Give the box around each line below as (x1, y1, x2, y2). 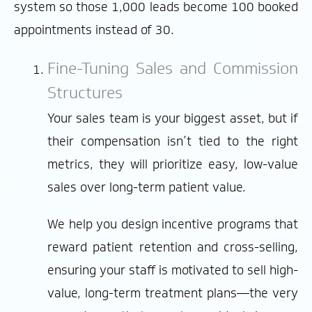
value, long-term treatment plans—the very (47, 285, 298, 302)
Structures (47, 81, 123, 103)
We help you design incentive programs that (47, 216, 298, 233)
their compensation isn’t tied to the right (47, 133, 298, 150)
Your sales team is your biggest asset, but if (47, 110, 298, 127)
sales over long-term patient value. (47, 179, 246, 196)
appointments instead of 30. (14, 21, 174, 38)
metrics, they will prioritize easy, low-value (47, 156, 298, 173)
